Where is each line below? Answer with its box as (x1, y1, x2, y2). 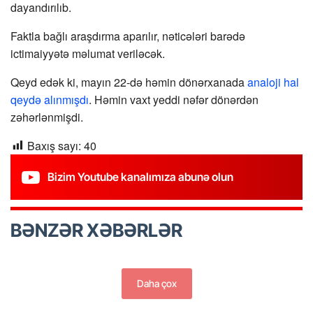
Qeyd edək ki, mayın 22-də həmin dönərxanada (10, 73, 247, 90)
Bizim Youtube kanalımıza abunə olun (48, 169, 233, 184)
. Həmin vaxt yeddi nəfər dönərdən (89, 91, 259, 108)
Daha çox (136, 277, 177, 289)
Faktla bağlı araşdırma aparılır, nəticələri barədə (10, 27, 245, 44)
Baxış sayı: (27, 137, 81, 154)
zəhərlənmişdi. (10, 108, 83, 125)
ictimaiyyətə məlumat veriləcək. (10, 45, 165, 61)
